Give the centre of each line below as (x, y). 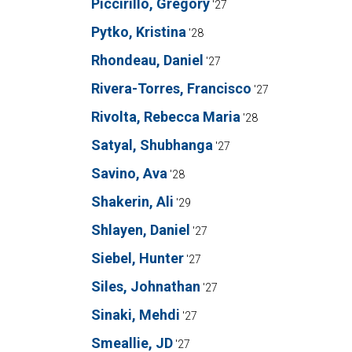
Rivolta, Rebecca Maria (166, 117)
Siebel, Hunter (137, 258)
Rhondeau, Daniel (147, 60)
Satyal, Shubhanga (152, 145)
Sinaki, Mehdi (136, 315)
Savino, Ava (129, 173)
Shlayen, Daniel (141, 230)
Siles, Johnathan (146, 286)
